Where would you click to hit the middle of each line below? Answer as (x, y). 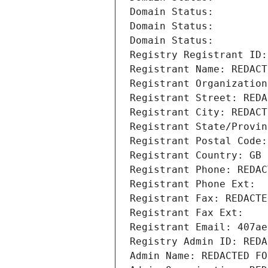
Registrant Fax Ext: (187, 213)
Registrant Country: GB (196, 156)
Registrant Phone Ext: (193, 184)
